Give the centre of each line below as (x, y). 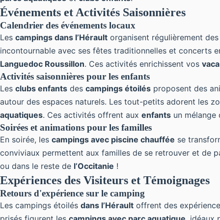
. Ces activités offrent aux (92, 115)
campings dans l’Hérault (61, 37)
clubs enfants (41, 88)
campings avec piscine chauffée (113, 139)
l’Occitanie (94, 166)
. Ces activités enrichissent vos (143, 64)
